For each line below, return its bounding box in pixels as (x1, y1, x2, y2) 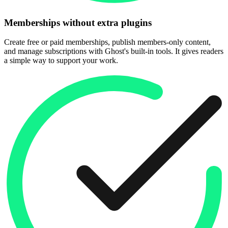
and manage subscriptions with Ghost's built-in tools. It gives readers (4, 47, 223, 56)
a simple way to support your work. (4, 56, 118, 65)
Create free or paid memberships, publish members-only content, (4, 38, 211, 47)
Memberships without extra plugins (4, 17, 152, 28)
